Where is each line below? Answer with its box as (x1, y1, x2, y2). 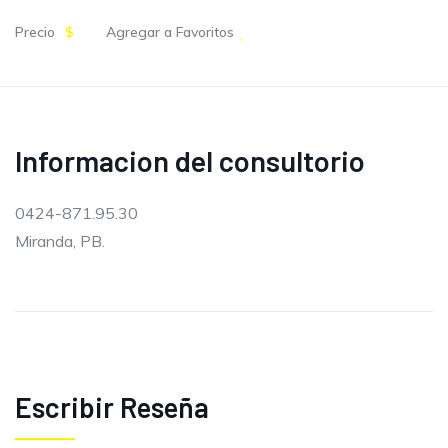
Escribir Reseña (15, 390, 209, 424)
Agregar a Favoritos (106, 23, 234, 41)
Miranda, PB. (15, 231, 105, 251)
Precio (15, 23, 55, 41)
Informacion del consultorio (15, 143, 365, 178)
